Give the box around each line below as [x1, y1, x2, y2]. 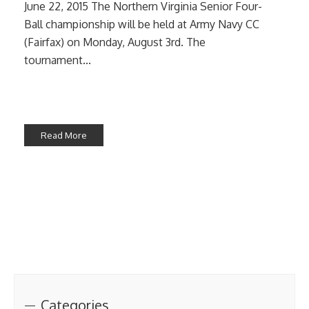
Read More [41, 130, 87, 141]
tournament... [24, 53, 91, 67]
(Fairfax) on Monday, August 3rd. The [24, 35, 206, 49]
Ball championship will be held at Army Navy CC [24, 17, 259, 31]
